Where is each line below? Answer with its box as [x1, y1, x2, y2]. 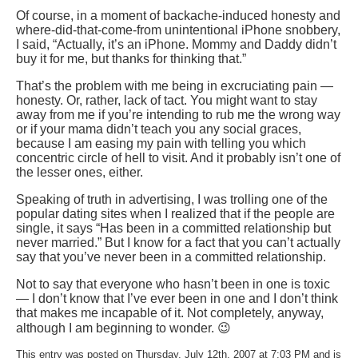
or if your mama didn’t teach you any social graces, [16, 122, 301, 137]
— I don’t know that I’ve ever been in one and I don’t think [16, 292, 338, 306]
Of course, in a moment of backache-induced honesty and [16, 9, 340, 23]
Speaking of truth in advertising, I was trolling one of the [16, 193, 328, 207]
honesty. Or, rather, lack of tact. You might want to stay [16, 93, 317, 108]
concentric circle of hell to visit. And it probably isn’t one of [16, 151, 340, 165]
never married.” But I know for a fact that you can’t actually [16, 236, 340, 250]
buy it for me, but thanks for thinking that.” [16, 52, 246, 66]
